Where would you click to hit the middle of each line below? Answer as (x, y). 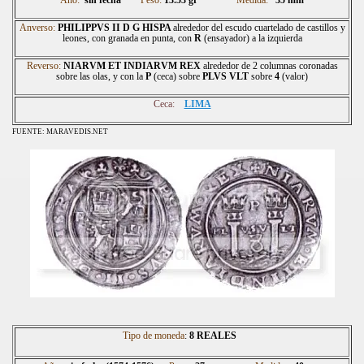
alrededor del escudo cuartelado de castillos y (259, 27)
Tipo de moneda (154, 335)
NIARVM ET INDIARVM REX (132, 65)
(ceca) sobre (177, 76)
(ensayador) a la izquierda (251, 38)
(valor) (294, 76)
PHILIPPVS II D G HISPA (114, 27)
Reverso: (43, 65)
